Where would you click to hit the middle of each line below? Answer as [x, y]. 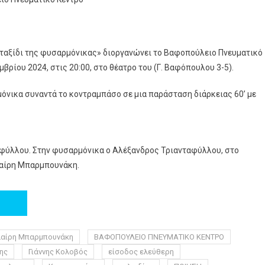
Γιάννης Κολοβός [58, 252]
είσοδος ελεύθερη [141, 252]
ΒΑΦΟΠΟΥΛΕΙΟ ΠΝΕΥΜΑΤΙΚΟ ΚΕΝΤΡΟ [159, 237]
